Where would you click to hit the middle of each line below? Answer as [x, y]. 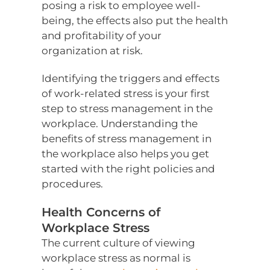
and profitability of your [102, 36]
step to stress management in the [127, 109]
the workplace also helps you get [126, 154]
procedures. [73, 184]
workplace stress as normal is [116, 258]
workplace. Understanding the [120, 124]
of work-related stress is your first [126, 94]
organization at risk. [93, 51]
